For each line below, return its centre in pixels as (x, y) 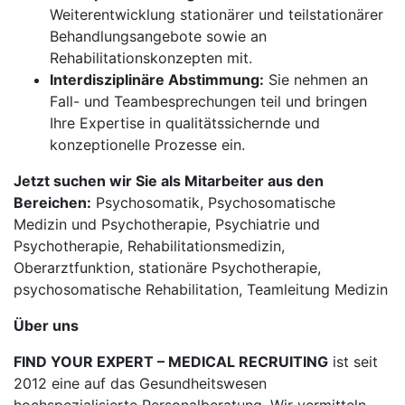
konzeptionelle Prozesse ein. (147, 145)
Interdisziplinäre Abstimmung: (157, 80)
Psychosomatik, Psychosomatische (213, 202)
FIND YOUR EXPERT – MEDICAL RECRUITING (171, 362)
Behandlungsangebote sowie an (158, 36)
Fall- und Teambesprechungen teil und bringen (208, 101)
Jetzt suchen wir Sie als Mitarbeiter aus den (169, 181)
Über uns (46, 325)
